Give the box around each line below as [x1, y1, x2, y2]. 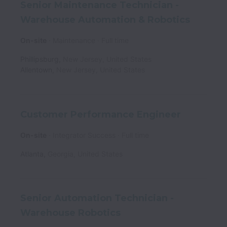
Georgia [48, 149, 73, 158]
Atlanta [20, 149, 44, 158]
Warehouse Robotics [20, 207, 121, 218]
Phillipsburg [20, 54, 59, 63]
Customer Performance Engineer [20, 108, 181, 120]
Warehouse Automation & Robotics [20, 14, 190, 25]
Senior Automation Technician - [20, 193, 174, 204]
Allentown [20, 65, 52, 74]
